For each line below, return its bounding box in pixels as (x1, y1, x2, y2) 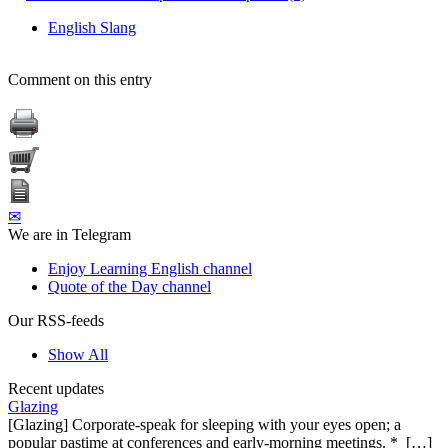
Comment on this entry (8, 70, 152, 88)
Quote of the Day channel (48, 277, 211, 295)
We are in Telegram (8, 225, 131, 243)
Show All (48, 345, 108, 363)
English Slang (48, 18, 136, 36)
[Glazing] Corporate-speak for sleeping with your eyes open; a (8, 415, 401, 433)
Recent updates (8, 379, 104, 397)
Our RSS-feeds (8, 311, 104, 329)
